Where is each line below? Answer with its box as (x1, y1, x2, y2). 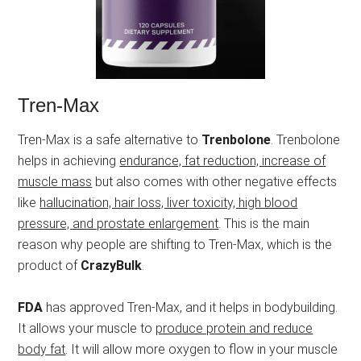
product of (18, 257, 81, 273)
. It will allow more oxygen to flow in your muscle (65, 341, 338, 357)
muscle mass (18, 173, 93, 189)
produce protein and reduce (156, 320, 313, 336)
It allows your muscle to (18, 320, 156, 336)
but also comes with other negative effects (92, 173, 338, 189)
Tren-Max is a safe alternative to (18, 131, 202, 147)
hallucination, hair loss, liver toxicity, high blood (39, 194, 298, 210)
